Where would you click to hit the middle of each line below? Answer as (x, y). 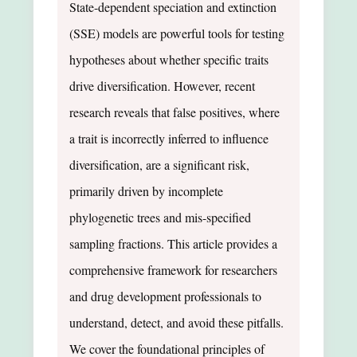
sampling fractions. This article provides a (173, 243)
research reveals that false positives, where (175, 112)
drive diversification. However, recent (162, 85)
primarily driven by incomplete (146, 190)
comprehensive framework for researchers (173, 269)
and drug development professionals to (165, 296)
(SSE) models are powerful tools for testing (177, 33)
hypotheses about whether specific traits (169, 59)
